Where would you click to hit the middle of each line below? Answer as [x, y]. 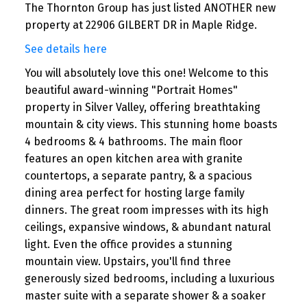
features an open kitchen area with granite [133, 159]
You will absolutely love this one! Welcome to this [146, 73]
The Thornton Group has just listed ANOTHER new [150, 8]
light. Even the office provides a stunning [128, 245]
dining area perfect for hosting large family [134, 193]
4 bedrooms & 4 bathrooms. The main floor [133, 142]
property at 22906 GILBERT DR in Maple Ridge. [140, 25]
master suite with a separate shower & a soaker [145, 296]
